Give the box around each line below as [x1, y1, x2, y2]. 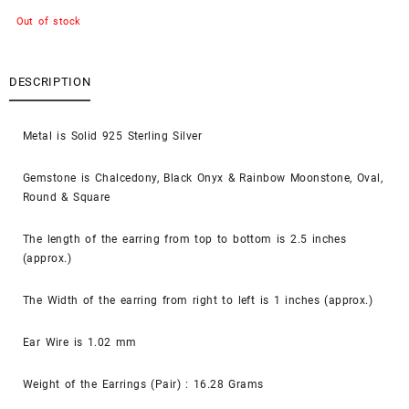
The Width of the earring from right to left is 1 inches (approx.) [23, 293, 373, 307]
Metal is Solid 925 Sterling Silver [23, 129, 203, 142]
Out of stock [16, 16, 81, 28]
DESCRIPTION [9, 75, 91, 89]
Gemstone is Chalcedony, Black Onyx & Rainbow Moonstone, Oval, [23, 171, 383, 184]
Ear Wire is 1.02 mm [23, 335, 137, 349]
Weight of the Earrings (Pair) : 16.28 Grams [23, 377, 264, 391]
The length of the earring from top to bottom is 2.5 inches [23, 232, 347, 246]
